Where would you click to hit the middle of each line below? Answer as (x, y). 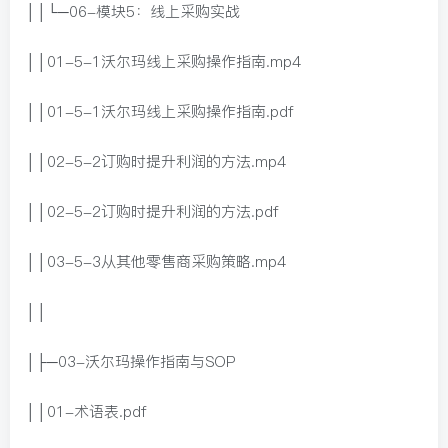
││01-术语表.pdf (85, 412)
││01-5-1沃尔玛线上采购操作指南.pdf (159, 112)
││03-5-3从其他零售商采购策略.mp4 (155, 262)
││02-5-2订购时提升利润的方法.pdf (151, 212)
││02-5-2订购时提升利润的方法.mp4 (155, 162)
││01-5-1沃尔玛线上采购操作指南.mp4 (163, 62)
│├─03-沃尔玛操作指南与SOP (130, 362)
